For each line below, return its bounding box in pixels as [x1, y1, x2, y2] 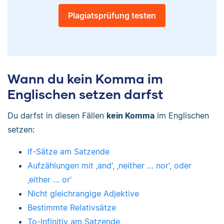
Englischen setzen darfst [7, 86, 163, 102]
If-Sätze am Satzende [27, 146, 109, 156]
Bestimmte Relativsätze [27, 202, 116, 212]
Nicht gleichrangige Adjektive [27, 188, 139, 198]
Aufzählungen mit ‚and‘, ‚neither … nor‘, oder [27, 160, 191, 170]
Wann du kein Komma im [7, 71, 163, 86]
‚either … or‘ [27, 174, 71, 184]
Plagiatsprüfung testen [68, 10, 156, 21]
